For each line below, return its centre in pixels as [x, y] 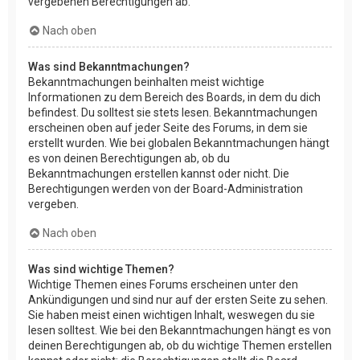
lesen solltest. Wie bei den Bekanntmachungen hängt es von [180, 330]
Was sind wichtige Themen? [101, 269]
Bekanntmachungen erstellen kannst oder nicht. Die [159, 173]
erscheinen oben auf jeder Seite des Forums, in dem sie [168, 127]
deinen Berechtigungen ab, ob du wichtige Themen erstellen [180, 345]
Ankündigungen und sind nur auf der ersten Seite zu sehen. [178, 299]
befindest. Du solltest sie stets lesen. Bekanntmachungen [173, 112]
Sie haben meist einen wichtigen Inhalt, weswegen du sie [172, 315]
